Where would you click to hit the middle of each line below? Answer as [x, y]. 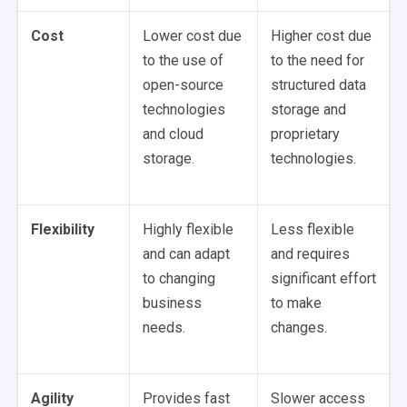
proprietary [305, 134]
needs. [164, 328]
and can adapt [186, 254]
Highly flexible [188, 229]
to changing [179, 278]
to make [296, 303]
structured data [318, 85]
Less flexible [313, 229]
